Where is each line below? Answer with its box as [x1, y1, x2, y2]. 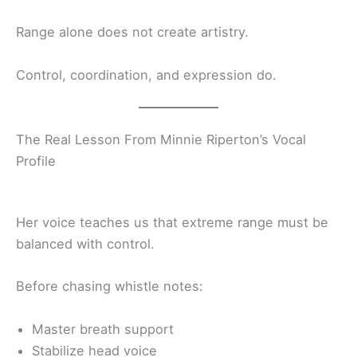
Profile [16, 153, 56, 170]
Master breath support [32, 320, 174, 337]
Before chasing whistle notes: [16, 278, 203, 295]
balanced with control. [16, 236, 155, 253]
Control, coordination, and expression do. [16, 66, 277, 83]
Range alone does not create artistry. [16, 24, 249, 41]
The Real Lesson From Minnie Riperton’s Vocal [16, 131, 306, 148]
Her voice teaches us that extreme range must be [16, 214, 328, 231]
